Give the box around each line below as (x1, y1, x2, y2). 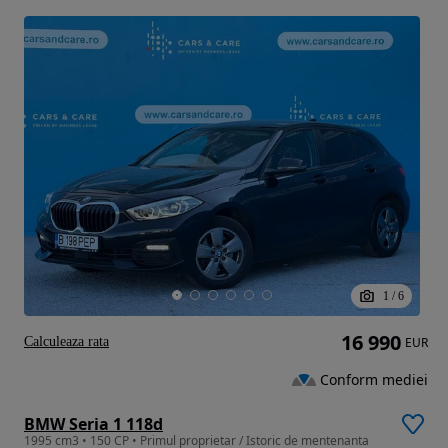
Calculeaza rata (24, 334, 109, 350)
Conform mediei (320, 369, 428, 389)
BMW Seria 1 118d (24, 413, 163, 436)
